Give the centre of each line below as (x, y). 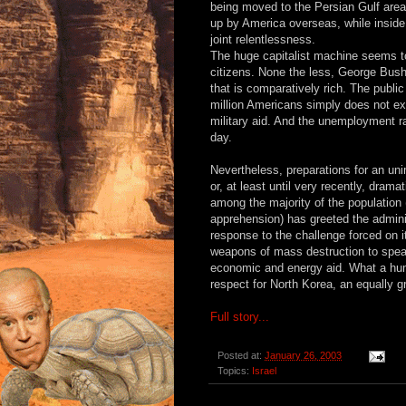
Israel (264, 371)
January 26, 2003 (303, 356)
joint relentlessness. (263, 40)
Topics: (235, 371)
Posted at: (241, 356)
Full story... (240, 317)
